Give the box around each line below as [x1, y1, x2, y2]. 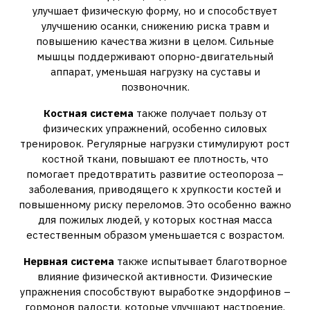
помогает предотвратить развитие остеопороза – [26, 167, 284, 181]
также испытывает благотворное [113, 255, 287, 268]
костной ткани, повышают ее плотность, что [42, 152, 268, 165]
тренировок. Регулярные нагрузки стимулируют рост [20, 137, 290, 150]
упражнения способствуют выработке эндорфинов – [19, 285, 291, 298]
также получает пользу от [133, 107, 267, 120]
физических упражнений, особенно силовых [43, 122, 267, 135]
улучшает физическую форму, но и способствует [33, 4, 277, 17]
